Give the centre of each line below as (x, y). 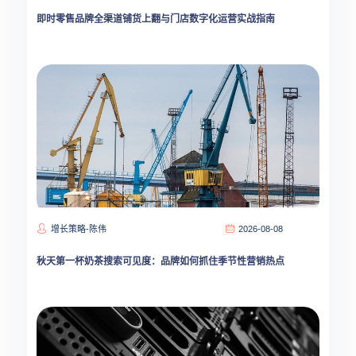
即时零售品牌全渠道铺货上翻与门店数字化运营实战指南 (156, 19)
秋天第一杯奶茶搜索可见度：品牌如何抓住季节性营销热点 (161, 261)
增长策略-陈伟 (79, 229)
